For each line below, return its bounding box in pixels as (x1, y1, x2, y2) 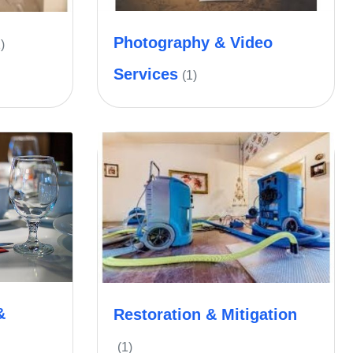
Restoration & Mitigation (113, 306, 297, 324)
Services (113, 65, 178, 83)
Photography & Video (113, 33, 273, 51)
